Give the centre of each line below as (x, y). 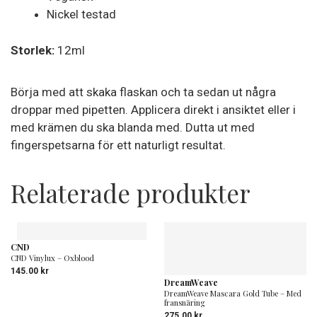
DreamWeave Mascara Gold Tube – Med (232, 293)
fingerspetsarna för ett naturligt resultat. (118, 145)
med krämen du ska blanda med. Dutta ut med (133, 127)
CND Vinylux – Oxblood (52, 258)
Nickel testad (81, 14)
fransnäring (184, 302)
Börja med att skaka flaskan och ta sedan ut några (143, 92)
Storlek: (33, 50)
